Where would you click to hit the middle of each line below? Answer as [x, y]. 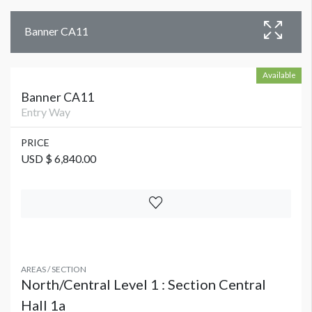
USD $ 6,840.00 [58, 158]
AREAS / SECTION [54, 269]
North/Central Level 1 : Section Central [143, 284]
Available [279, 74]
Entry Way [46, 111]
